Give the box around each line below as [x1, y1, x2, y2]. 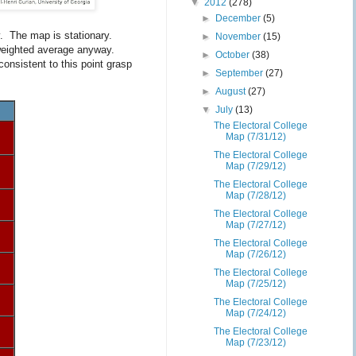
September [215, 68, 266, 79]
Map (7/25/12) [225, 278, 286, 289]
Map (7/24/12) [225, 308, 286, 319]
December [215, 13, 264, 24]
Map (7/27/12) [225, 219, 286, 230]
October [215, 49, 253, 60]
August [215, 86, 249, 97]
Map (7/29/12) [225, 161, 286, 172]
